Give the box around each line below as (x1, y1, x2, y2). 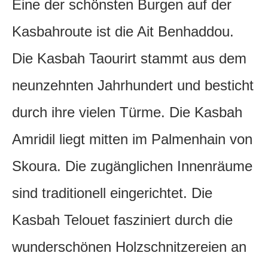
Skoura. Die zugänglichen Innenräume (12, 158, 252, 175)
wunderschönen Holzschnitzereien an (12, 239, 246, 255)
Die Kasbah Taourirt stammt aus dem (12, 50, 246, 67)
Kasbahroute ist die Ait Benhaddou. (12, 23, 234, 40)
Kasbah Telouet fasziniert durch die (12, 212, 233, 229)
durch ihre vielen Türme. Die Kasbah (12, 104, 242, 121)
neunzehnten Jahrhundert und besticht (12, 77, 254, 94)
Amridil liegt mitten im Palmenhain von (12, 131, 252, 148)
